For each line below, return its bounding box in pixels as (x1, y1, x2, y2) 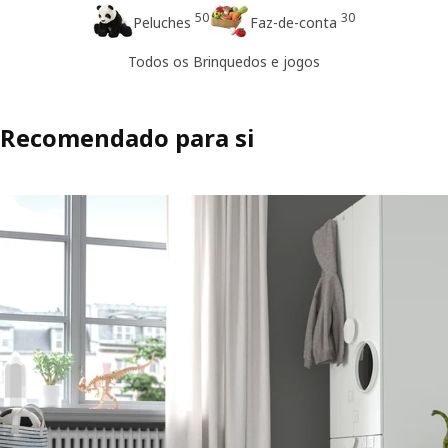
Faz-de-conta (249, 13, 337, 33)
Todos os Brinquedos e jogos (128, 51, 320, 71)
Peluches (132, 13, 191, 33)
